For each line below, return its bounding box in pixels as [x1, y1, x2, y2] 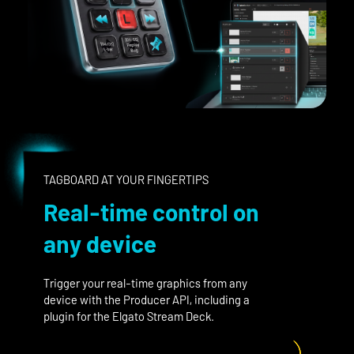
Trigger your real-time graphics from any [43, 275, 247, 290]
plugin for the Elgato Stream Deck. [43, 308, 214, 323]
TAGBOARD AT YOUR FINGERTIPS [43, 171, 209, 186]
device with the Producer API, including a [43, 292, 250, 307]
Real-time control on [43, 197, 259, 226]
